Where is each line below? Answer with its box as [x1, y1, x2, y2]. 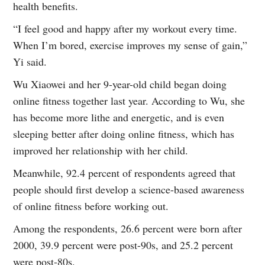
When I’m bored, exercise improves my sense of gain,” [13, 38, 248, 53]
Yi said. [13, 54, 47, 69]
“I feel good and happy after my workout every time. [13, 21, 238, 36]
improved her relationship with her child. [13, 143, 189, 158]
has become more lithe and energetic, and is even [13, 110, 225, 125]
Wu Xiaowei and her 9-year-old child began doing [13, 77, 227, 92]
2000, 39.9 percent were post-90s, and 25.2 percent [13, 238, 234, 253]
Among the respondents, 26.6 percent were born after [13, 221, 243, 236]
